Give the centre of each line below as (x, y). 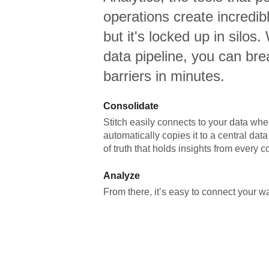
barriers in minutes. (164, 76)
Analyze (122, 176)
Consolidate (131, 106)
